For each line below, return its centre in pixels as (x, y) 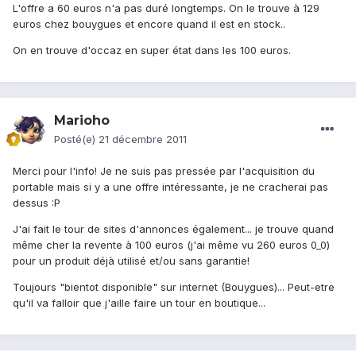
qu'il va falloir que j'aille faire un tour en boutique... (139, 303)
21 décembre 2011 (143, 139)
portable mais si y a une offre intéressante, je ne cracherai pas (170, 187)
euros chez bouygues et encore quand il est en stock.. (149, 24)
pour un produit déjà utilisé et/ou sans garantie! (131, 261)
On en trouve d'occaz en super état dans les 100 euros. (152, 50)
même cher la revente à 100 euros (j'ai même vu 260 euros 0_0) (171, 245)
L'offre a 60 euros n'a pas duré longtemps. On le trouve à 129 (166, 8)
